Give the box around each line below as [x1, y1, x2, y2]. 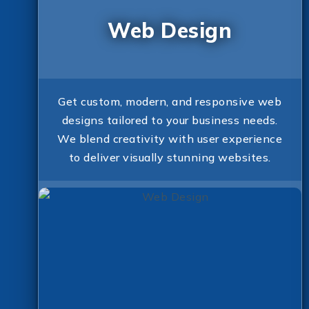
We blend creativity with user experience [57, 131, 283, 146]
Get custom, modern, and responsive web [58, 94, 282, 108]
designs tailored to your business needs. [61, 112, 278, 127]
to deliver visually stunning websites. [68, 150, 271, 164]
